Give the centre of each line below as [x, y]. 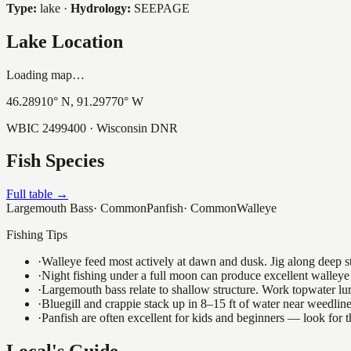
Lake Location [65, 41]
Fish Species [55, 161]
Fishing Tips [37, 235]
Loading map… [45, 74]
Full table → [37, 194]
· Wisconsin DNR [132, 128]
